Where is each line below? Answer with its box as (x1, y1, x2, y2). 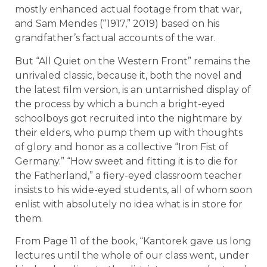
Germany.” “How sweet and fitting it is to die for (15, 155, 238, 167)
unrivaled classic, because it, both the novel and (15, 69, 242, 81)
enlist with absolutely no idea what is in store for (15, 198, 243, 210)
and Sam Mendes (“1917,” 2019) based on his (15, 18, 219, 30)
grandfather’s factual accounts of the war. (15, 32, 216, 44)
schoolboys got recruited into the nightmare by (15, 112, 242, 124)
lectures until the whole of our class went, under (15, 250, 249, 262)
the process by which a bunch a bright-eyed (15, 98, 225, 110)
